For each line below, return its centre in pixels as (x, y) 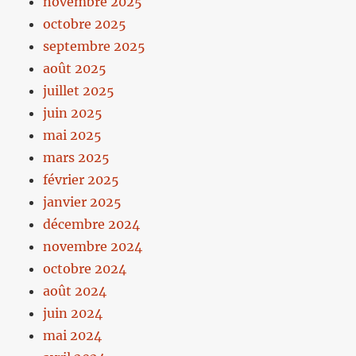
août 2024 (75, 291)
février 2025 (81, 180)
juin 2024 (73, 313)
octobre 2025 (85, 24)
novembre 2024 (93, 247)
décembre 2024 (92, 224)
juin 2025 (73, 113)
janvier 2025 (83, 202)
